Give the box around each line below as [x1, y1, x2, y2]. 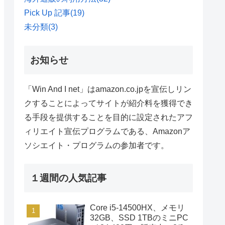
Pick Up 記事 [24, 9, 70, 18]
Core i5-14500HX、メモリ [90, 203, 185, 212]
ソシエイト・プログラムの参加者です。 [24, 141, 169, 150]
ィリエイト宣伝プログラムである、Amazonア [24, 127, 190, 136]
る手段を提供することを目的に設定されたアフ [24, 113, 193, 122]
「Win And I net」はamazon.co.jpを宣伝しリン [24, 84, 191, 93]
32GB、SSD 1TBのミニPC [90, 213, 188, 222]
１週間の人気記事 [30, 173, 106, 184]
